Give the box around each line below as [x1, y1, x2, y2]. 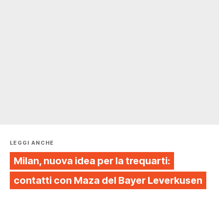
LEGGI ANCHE [10, 139, 54, 146]
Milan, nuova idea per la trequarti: [14, 155, 170, 167]
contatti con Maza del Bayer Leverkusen [14, 175, 202, 186]
